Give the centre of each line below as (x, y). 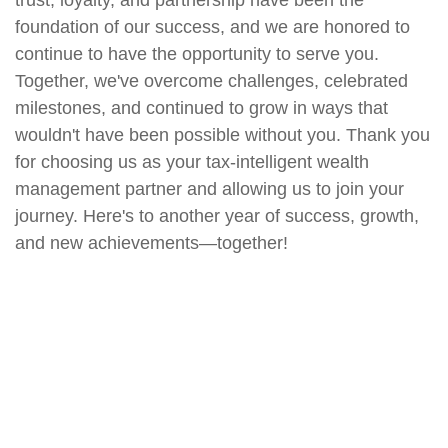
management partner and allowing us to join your (209, 189)
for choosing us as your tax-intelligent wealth (192, 162)
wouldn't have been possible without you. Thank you (222, 135)
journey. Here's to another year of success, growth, (217, 216)
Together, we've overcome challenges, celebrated (211, 81)
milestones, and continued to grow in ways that (201, 108)
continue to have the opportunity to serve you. (197, 54)
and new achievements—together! (151, 243)
